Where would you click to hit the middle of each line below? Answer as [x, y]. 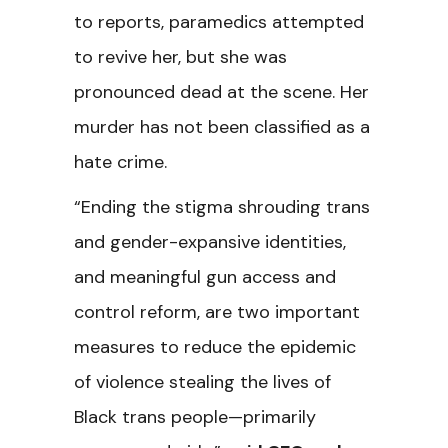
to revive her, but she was [180, 57]
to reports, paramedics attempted [219, 22]
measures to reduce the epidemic [215, 347]
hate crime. [123, 162]
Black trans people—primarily [195, 417]
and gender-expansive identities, [210, 242]
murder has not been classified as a [222, 127]
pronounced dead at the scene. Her [221, 92]
